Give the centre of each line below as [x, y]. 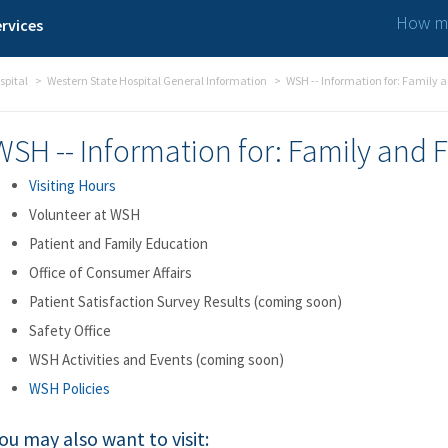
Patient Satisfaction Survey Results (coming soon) [187, 301]
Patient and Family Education [120, 243]
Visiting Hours [72, 185]
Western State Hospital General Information [157, 80]
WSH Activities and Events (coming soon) [156, 359]
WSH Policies [69, 388]
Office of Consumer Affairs [110, 272]
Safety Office [70, 330]
